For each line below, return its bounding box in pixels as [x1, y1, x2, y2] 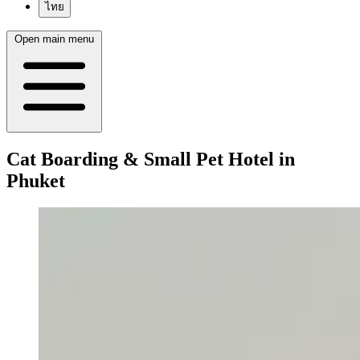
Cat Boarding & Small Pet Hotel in [6, 148, 295, 170]
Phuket [6, 170, 65, 191]
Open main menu [14, 32, 94, 45]
